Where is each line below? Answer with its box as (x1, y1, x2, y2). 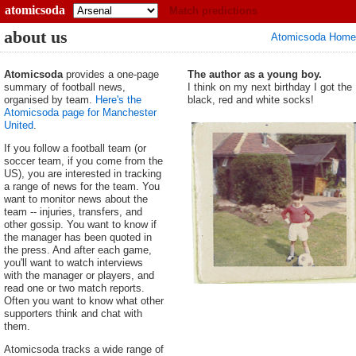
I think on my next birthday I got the (188, 81, 352, 93)
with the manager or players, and (4, 269, 154, 281)
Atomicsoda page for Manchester (4, 106, 157, 118)
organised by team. (4, 94, 95, 106)
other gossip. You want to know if (4, 219, 157, 230)
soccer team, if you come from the (4, 155, 163, 167)
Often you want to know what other (4, 295, 164, 307)
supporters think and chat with (4, 308, 142, 319)
